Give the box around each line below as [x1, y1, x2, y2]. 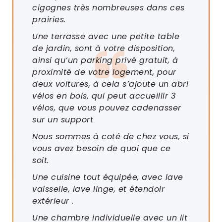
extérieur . [32, 195, 74, 207]
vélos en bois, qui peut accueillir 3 [32, 90, 175, 102]
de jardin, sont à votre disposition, [32, 42, 175, 54]
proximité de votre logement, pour [32, 66, 176, 78]
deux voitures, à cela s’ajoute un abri [32, 78, 188, 90]
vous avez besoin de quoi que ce [32, 142, 171, 154]
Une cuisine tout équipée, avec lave [32, 171, 183, 183]
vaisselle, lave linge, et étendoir [32, 183, 165, 195]
